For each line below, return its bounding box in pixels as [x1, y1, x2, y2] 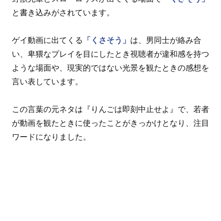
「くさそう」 [83, 36, 130, 44]
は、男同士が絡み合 [130, 36, 201, 44]
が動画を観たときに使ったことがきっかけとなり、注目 [12, 118, 209, 127]
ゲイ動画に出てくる [12, 36, 83, 44]
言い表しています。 [12, 77, 83, 86]
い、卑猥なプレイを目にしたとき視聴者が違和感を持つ [12, 49, 209, 58]
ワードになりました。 [12, 132, 91, 141]
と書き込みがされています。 [12, 8, 114, 17]
